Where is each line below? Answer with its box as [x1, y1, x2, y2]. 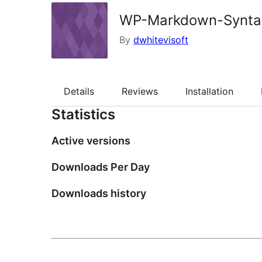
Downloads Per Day [51, 161, 150, 174]
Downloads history [51, 187, 146, 200]
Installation [185, 85, 233, 98]
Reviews [122, 85, 158, 98]
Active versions [51, 135, 130, 147]
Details [64, 85, 94, 98]
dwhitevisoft [133, 34, 188, 46]
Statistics [51, 106, 115, 123]
